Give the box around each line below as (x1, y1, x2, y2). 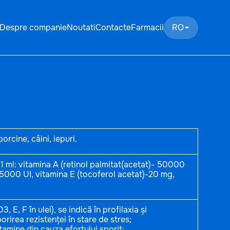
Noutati (67, 22, 95, 33)
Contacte (95, 22, 131, 33)
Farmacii (131, 22, 164, 33)
